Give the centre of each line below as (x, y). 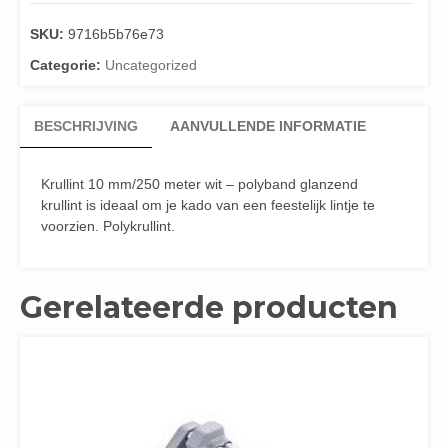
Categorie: (67, 65)
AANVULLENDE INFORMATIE (268, 126)
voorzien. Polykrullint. (108, 226)
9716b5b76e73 (116, 34)
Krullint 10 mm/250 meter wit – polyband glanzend (199, 184)
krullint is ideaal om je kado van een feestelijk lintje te (208, 205)
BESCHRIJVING (86, 126)
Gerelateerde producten (209, 307)
